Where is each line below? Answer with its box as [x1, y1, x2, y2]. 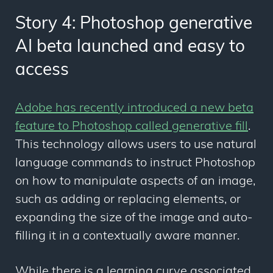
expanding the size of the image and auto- [15, 212, 252, 225]
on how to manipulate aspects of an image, [15, 175, 255, 188]
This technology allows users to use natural [15, 139, 257, 152]
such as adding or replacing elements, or [15, 194, 241, 207]
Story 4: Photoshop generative [15, 16, 252, 34]
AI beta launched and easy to [15, 39, 245, 57]
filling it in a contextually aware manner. [15, 230, 239, 243]
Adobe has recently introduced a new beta [15, 102, 253, 115]
